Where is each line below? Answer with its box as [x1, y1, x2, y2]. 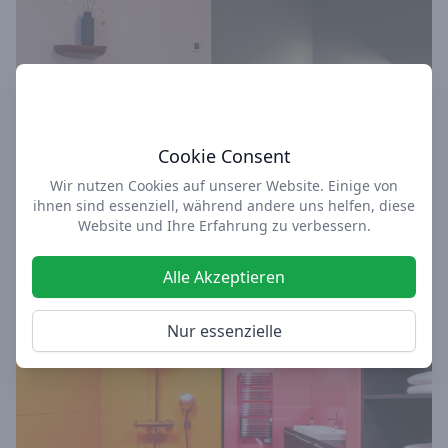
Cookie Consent [157, 144, 291, 168]
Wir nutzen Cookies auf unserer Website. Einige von [50, 176, 398, 195]
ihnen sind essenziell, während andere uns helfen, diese [33, 196, 415, 215]
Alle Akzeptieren [163, 266, 285, 288]
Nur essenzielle [166, 320, 282, 342]
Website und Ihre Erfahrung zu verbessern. [77, 216, 371, 235]
